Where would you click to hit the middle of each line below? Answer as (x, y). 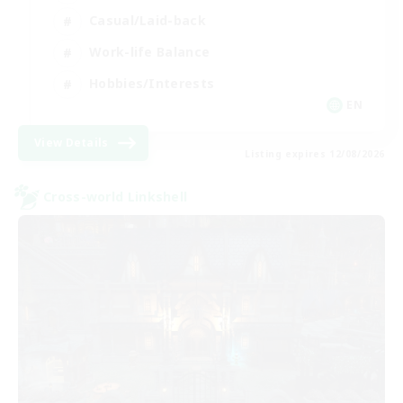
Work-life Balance (150, 52)
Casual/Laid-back (148, 21)
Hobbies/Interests (152, 84)
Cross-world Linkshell (116, 197)
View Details (72, 142)
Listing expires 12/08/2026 (315, 153)
